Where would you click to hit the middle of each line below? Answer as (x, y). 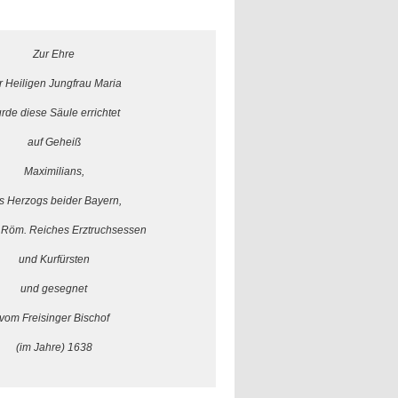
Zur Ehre (54, 54)
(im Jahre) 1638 (54, 347)
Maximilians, (54, 171)
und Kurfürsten (54, 259)
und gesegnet (54, 289)
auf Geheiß (54, 142)
